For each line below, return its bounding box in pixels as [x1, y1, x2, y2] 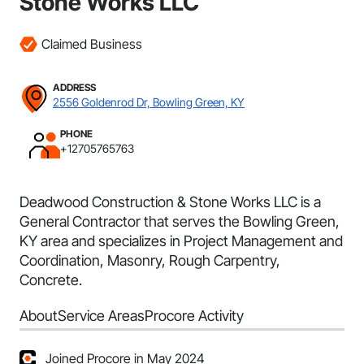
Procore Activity [145, 307, 244, 324]
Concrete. [19, 271, 82, 288]
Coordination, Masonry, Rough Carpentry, [19, 252, 280, 269]
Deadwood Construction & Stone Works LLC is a [19, 193, 321, 210]
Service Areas [58, 307, 145, 324]
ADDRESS [53, 81, 96, 93]
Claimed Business [41, 36, 142, 52]
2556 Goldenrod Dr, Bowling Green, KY [53, 95, 245, 109]
